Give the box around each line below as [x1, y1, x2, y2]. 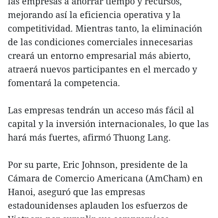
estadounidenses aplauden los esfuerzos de [8, 200, 188, 212]
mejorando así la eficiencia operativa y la [8, 9, 181, 21]
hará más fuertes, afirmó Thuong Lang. [8, 131, 171, 144]
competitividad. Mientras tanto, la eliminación [8, 22, 202, 35]
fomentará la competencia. [8, 77, 120, 89]
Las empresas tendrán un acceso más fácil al [8, 104, 194, 116]
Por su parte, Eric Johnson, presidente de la [8, 159, 188, 171]
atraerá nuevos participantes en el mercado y [8, 63, 197, 75]
